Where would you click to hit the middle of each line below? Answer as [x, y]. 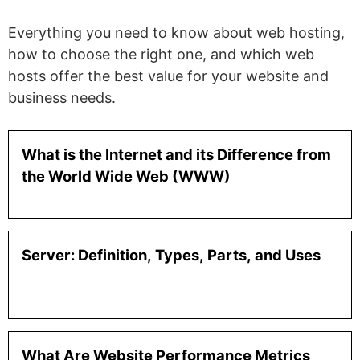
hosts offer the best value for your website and [168, 76]
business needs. [62, 98]
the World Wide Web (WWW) [126, 176]
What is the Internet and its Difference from [176, 155]
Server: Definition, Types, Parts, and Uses [171, 255]
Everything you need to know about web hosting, [176, 33]
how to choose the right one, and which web [161, 55]
